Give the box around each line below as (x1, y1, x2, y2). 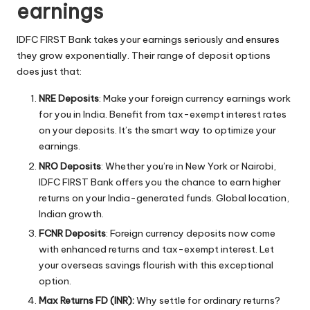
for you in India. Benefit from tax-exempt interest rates (39, 108, 286, 121)
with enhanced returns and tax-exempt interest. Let (39, 242, 274, 255)
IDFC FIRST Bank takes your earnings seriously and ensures (17, 33, 280, 46)
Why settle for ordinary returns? (134, 293, 280, 307)
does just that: (17, 65, 82, 78)
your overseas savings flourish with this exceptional (39, 258, 273, 271)
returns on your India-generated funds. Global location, (39, 191, 289, 204)
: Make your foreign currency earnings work (99, 92, 291, 105)
